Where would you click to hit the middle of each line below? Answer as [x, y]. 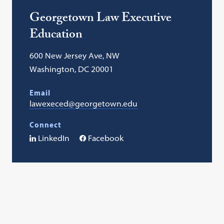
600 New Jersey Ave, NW [75, 55]
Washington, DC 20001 [72, 69]
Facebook [106, 138]
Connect [46, 124]
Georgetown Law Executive [101, 19]
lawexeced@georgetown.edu [84, 103]
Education [56, 36]
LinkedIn [54, 138]
